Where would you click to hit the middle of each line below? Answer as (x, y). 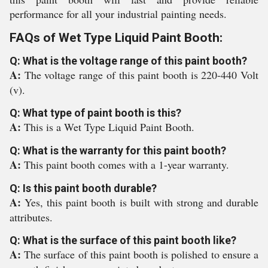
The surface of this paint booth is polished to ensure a (141, 254)
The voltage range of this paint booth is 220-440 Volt (141, 75)
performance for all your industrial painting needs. (118, 14)
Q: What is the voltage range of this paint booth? (128, 61)
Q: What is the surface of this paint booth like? (123, 240)
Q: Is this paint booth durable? (83, 188)
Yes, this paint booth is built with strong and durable (142, 202)
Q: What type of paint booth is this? (95, 113)
